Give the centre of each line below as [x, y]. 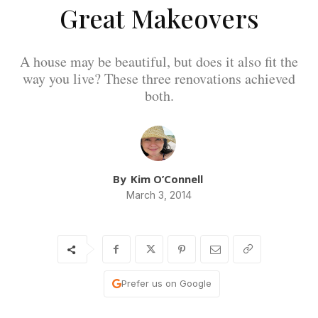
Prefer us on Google [166, 284]
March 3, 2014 [159, 195]
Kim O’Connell [167, 179]
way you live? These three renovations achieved [159, 79]
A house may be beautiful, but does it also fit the [159, 62]
